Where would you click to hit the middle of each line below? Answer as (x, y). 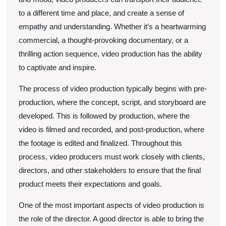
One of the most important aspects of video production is (111, 205)
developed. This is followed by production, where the (104, 116)
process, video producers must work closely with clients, (112, 156)
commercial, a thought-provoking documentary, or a (103, 40)
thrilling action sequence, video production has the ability (110, 53)
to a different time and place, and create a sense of (101, 13)
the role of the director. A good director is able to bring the (111, 218)
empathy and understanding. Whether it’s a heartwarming (112, 26)
